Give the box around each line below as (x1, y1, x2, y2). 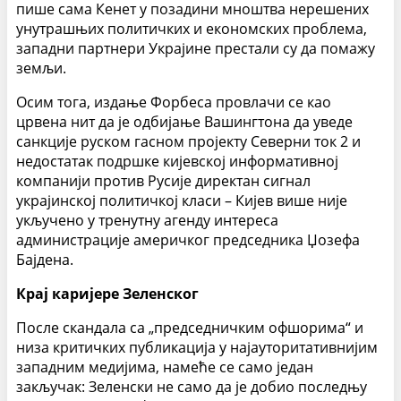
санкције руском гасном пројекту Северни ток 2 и (16, 132, 361, 152)
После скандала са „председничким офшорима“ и (16, 318, 363, 338)
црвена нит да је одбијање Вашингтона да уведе (16, 112, 353, 132)
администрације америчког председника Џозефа (16, 230, 360, 251)
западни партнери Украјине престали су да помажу (16, 38, 375, 59)
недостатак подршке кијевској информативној (16, 151, 338, 172)
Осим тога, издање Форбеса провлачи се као (16, 92, 331, 113)
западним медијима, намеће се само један (16, 357, 313, 378)
